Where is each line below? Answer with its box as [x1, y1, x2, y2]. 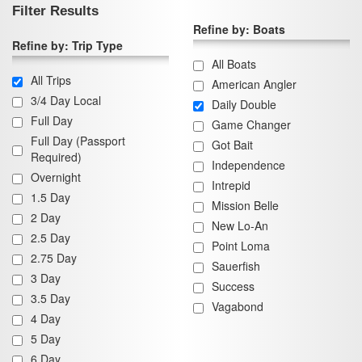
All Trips [31, 72, 71, 89]
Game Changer [212, 116, 291, 133]
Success [212, 278, 255, 295]
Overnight [31, 169, 81, 186]
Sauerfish [212, 258, 260, 275]
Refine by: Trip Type [12, 37, 123, 54]
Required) [31, 149, 82, 166]
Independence [212, 157, 285, 174]
